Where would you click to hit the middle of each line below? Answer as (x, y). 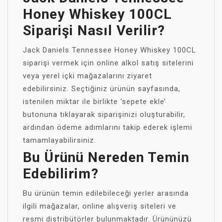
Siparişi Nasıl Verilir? (94, 30)
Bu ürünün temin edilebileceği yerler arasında (106, 193)
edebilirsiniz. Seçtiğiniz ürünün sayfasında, (102, 89)
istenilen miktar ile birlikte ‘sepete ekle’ (94, 102)
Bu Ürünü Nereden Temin (106, 157)
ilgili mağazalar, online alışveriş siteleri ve (100, 206)
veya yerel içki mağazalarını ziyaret (87, 76)
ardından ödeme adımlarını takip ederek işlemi (108, 127)
